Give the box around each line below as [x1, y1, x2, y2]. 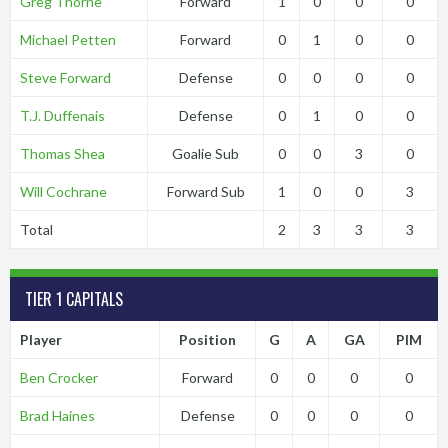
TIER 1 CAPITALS [25, 287, 123, 311]
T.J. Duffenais [19, 107, 105, 124]
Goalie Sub [172, 145, 239, 162]
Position [179, 331, 236, 348]
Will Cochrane [19, 183, 107, 200]
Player [19, 331, 62, 348]
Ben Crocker [19, 369, 98, 386]
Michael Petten [19, 31, 116, 48]
